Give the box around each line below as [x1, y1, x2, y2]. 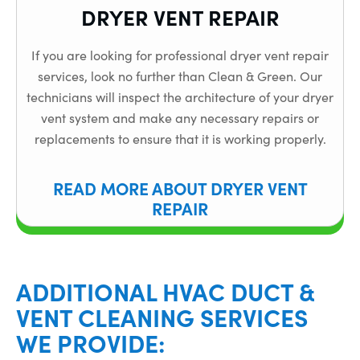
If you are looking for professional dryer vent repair [31, 47, 329, 64]
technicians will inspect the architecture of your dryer [27, 88, 333, 106]
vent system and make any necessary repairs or [41, 109, 319, 127]
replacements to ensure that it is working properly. [34, 130, 326, 148]
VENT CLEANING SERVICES [16, 299, 308, 333]
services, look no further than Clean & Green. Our [38, 67, 322, 85]
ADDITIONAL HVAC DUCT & [16, 273, 314, 308]
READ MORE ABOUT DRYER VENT [52, 175, 308, 199]
